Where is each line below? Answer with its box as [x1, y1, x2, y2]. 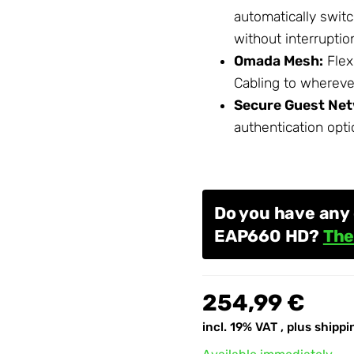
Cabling [234, 74, 280, 91]
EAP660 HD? [214, 226, 323, 247]
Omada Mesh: [234, 52, 323, 69]
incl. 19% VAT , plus [202, 320, 314, 335]
